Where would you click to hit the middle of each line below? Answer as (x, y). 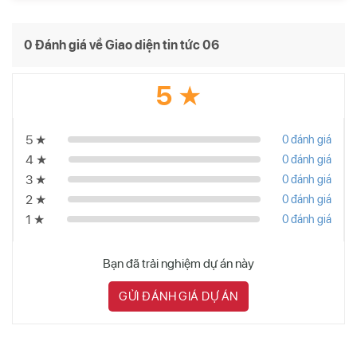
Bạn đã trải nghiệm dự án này (178, 263)
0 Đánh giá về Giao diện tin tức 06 (122, 45)
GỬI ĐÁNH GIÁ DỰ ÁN (178, 296)
